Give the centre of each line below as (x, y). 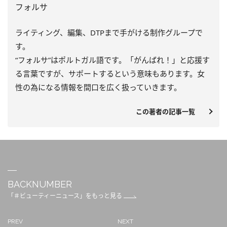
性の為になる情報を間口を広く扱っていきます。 (98, 87)
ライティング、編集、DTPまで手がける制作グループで (109, 33)
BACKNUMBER (40, 184)
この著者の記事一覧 (169, 112)
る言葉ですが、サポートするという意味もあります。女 (110, 74)
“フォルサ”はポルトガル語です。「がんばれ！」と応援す (112, 60)
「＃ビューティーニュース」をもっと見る (66, 196)
